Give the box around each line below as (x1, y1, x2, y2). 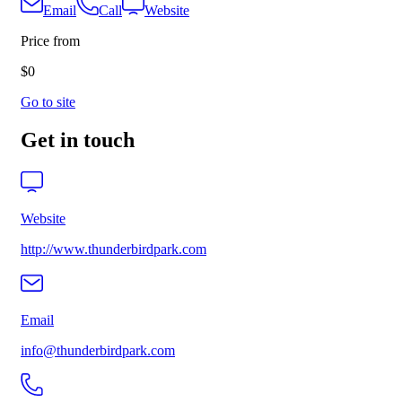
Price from (21, 33, 80, 49)
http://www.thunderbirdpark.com (21, 241, 206, 258)
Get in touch (21, 128, 135, 153)
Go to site (21, 94, 75, 110)
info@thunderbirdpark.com (21, 343, 175, 359)
